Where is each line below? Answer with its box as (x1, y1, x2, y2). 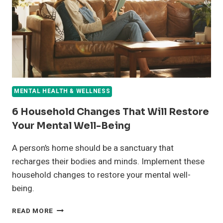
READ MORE (12, 206, 54, 216)
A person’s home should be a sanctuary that (12, 141, 174, 154)
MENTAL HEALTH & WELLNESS (14, 87, 111, 96)
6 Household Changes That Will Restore (12, 106, 209, 118)
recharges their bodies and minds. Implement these (12, 155, 205, 168)
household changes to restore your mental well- (12, 168, 191, 181)
